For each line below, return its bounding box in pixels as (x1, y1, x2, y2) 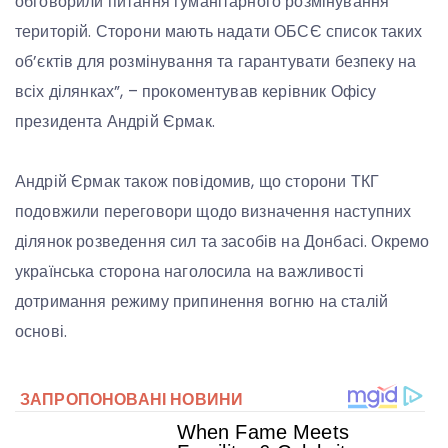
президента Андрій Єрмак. (15, 110, 215, 134)
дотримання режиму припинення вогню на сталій (15, 290, 389, 314)
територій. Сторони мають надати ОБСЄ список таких (15, 20, 422, 44)
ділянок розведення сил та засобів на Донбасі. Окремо (15, 230, 430, 254)
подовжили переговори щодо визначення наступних (15, 200, 412, 224)
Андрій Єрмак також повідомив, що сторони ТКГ (15, 170, 380, 194)
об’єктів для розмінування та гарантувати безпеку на (15, 50, 417, 74)
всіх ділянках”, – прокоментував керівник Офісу (15, 80, 377, 104)
